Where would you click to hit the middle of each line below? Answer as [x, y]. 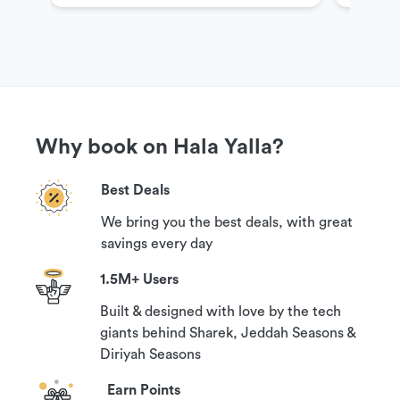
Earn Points [144, 390]
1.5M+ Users [139, 279]
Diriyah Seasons [150, 354]
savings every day [157, 244]
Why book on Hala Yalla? [160, 147]
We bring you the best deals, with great [227, 222]
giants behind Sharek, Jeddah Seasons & [228, 333]
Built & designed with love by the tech [221, 312]
